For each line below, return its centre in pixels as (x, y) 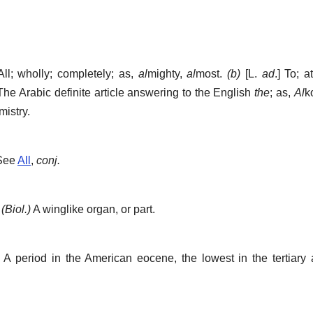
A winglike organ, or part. (93, 210)
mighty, (167, 74)
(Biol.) (16, 210)
